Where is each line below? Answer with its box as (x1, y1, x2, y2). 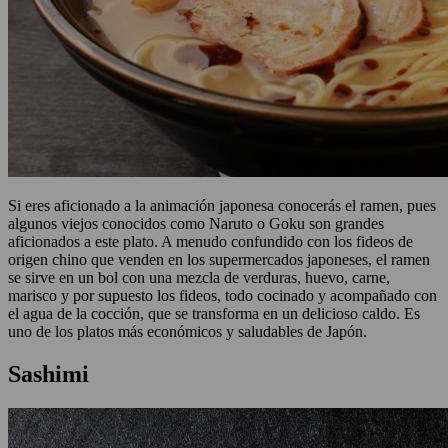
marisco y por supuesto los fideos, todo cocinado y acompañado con (8, 287, 437, 305)
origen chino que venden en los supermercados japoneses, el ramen (8, 251, 430, 269)
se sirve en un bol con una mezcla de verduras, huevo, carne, (8, 269, 390, 287)
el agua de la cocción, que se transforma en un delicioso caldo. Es (8, 305, 420, 323)
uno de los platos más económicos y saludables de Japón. (8, 323, 367, 341)
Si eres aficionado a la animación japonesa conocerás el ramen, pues (8, 197, 436, 215)
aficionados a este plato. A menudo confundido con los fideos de (8, 233, 413, 251)
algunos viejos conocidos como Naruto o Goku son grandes (8, 215, 384, 233)
